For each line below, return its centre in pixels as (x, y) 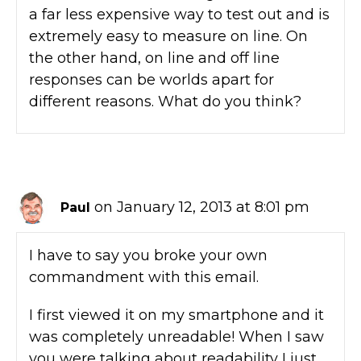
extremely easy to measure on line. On (168, 36)
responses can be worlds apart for (151, 79)
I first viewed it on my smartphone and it (176, 315)
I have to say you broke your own (148, 255)
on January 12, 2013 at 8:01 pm (202, 207)
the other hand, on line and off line (154, 58)
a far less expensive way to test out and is (179, 14)
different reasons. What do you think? (165, 101)
